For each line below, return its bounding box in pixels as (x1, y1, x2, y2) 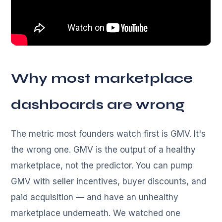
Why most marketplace (11, 70, 193, 87)
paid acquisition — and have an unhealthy (11, 192, 179, 203)
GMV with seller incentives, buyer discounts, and (11, 176, 207, 187)
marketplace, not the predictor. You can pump (11, 161, 193, 171)
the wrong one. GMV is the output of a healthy (11, 145, 196, 155)
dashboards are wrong (11, 96, 185, 113)
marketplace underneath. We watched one (11, 208, 181, 219)
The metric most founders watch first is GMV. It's (11, 129, 206, 139)
